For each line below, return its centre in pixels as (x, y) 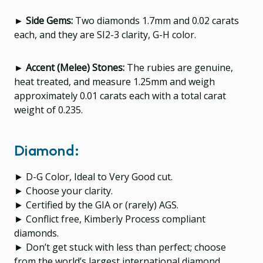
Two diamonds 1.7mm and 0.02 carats (157, 20)
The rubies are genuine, (180, 67)
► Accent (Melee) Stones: (70, 67)
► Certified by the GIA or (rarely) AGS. (96, 205)
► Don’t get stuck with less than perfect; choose (120, 247)
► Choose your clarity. (63, 190)
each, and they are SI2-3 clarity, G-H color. (105, 34)
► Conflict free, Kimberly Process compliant (110, 219)
